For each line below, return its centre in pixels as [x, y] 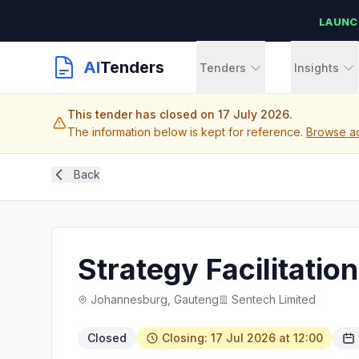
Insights [317, 68]
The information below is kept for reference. [187, 132]
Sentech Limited [274, 299]
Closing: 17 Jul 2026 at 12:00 [242, 338]
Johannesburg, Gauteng [155, 299]
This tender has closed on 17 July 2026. [180, 114]
